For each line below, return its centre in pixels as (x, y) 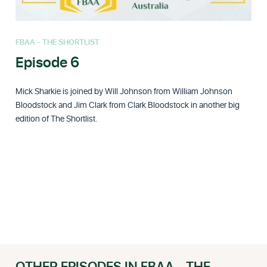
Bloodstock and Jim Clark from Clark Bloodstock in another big (128, 105)
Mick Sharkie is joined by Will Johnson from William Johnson (124, 91)
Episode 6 (48, 63)
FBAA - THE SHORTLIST (58, 42)
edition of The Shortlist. (57, 119)
